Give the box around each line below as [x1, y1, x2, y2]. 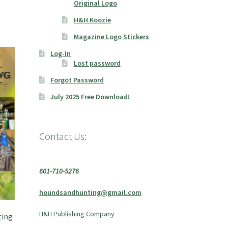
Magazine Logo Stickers [73, 32, 149, 42]
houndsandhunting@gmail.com [39, 187, 141, 197]
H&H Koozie [73, 15, 111, 25]
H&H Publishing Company [39, 209, 115, 218]
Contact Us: [39, 130, 87, 143]
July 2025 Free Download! [50, 92, 130, 102]
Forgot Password [50, 75, 104, 85]
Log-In [50, 49, 71, 59]
